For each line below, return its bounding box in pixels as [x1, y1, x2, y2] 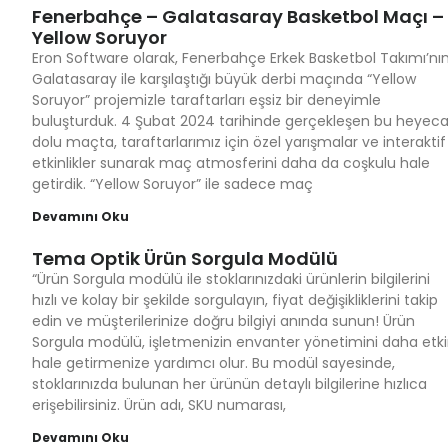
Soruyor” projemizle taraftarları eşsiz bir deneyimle [32, 90, 381, 110]
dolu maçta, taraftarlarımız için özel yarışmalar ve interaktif [32, 132, 446, 152]
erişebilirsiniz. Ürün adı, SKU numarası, [32, 395, 286, 415]
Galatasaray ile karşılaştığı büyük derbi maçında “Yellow [32, 69, 416, 89]
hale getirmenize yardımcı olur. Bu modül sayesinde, [32, 353, 395, 373]
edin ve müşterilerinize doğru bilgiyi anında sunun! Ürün [32, 311, 415, 331]
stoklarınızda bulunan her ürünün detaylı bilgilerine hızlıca [32, 374, 427, 394]
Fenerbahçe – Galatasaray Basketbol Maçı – [32, 4, 444, 29]
